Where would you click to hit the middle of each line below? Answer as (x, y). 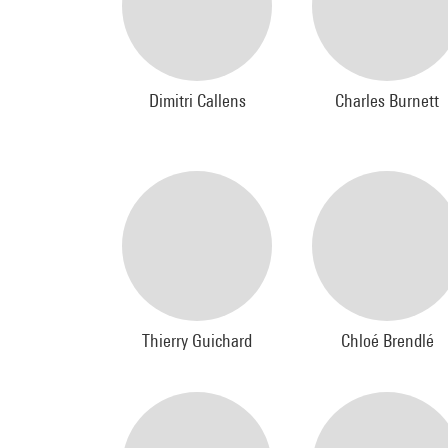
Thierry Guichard (197, 340)
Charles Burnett (387, 100)
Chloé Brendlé (387, 340)
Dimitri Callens (197, 100)
